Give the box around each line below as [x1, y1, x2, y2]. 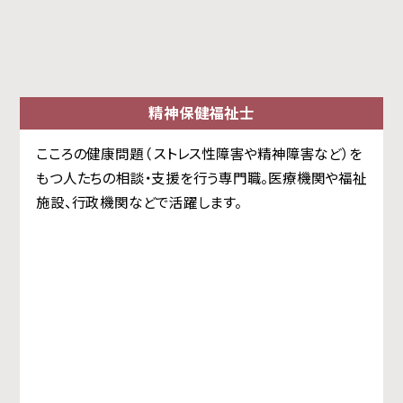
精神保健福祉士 [148, 102, 255, 124]
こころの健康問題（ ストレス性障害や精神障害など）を [36, 143, 363, 164]
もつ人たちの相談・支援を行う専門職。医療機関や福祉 [36, 167, 367, 188]
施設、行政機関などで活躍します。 [36, 192, 242, 212]
